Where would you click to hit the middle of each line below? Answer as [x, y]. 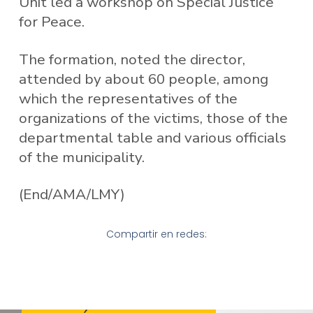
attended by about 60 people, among [143, 79]
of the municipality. [81, 157]
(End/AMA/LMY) [72, 195]
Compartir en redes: [156, 234]
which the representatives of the [128, 98]
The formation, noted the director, [132, 59]
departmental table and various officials [152, 137]
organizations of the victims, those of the [153, 118]
